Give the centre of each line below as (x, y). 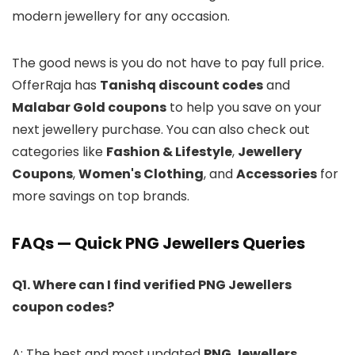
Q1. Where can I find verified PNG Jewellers (152, 284)
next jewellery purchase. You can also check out (161, 129)
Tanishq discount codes (181, 85)
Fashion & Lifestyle (169, 151)
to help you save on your (244, 107)
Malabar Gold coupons (89, 107)
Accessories (277, 174)
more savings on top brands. (101, 196)
